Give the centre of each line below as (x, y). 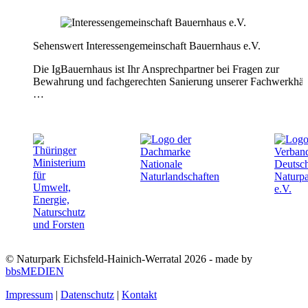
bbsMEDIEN (35, 272)
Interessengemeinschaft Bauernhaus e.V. (173, 46)
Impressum (29, 295)
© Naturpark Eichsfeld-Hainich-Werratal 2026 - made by (129, 259)
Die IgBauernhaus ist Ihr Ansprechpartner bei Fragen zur (156, 69)
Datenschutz (87, 295)
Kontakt (139, 295)
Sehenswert (58, 46)
